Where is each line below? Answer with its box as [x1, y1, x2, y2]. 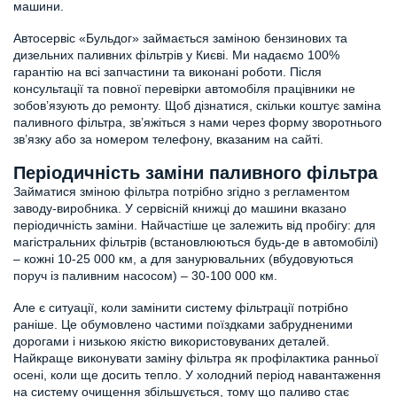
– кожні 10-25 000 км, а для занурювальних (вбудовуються [13, 252, 354, 267]
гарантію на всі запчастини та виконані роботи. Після [13, 64, 322, 79]
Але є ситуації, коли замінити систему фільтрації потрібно [13, 300, 348, 315]
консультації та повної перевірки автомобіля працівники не [13, 81, 355, 96]
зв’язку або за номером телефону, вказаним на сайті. [13, 131, 323, 146]
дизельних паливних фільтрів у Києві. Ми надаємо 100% [13, 47, 339, 62]
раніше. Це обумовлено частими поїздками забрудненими [13, 317, 353, 332]
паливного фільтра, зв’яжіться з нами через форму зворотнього [13, 114, 382, 129]
